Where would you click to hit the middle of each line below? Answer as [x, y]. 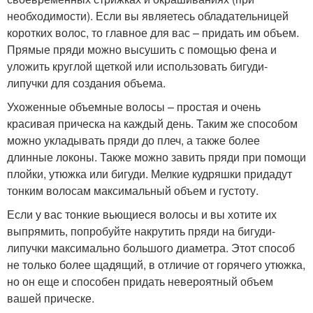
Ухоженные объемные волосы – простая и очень [134, 107]
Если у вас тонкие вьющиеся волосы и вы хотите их [142, 214]
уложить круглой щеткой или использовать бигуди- [137, 66]
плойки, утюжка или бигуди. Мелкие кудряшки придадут [150, 174]
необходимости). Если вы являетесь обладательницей [148, 16]
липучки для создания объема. [86, 83]
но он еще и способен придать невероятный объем [140, 281]
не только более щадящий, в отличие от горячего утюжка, [156, 264]
